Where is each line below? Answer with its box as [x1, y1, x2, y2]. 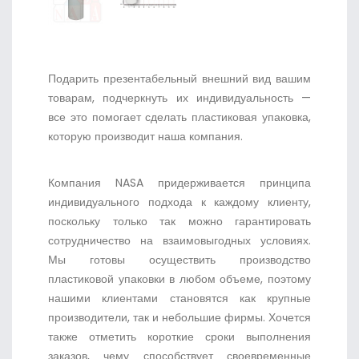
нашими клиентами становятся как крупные [48, 289, 311, 306]
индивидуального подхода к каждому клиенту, [48, 193, 311, 210]
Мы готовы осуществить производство [48, 251, 311, 268]
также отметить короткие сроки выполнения [48, 328, 311, 345]
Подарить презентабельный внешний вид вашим [48, 70, 311, 87]
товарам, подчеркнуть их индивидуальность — [48, 89, 311, 106]
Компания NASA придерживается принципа [48, 174, 311, 191]
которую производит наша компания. [48, 127, 243, 144]
